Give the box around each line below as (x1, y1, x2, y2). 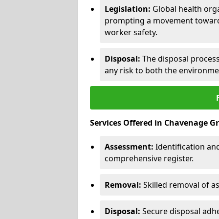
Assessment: (105, 141, 153, 152)
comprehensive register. (105, 153, 194, 164)
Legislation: (105, 3, 151, 14)
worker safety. (105, 26, 157, 38)
